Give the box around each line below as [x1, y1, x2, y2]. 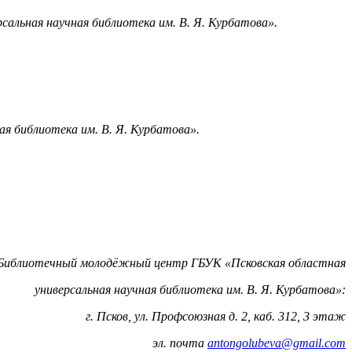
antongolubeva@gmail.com [207, 335, 346, 350]
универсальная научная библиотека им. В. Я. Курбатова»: [35, 282, 346, 296]
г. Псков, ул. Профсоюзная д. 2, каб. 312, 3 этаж [86, 309, 346, 323]
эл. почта [152, 335, 207, 350]
